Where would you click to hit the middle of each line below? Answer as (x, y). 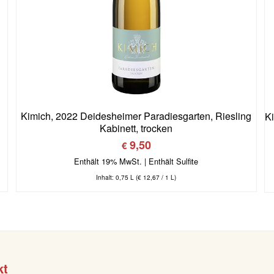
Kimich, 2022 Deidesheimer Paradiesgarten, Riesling (136, 116)
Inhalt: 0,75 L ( (117, 178)
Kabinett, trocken (136, 128)
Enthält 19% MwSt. (108, 161)
